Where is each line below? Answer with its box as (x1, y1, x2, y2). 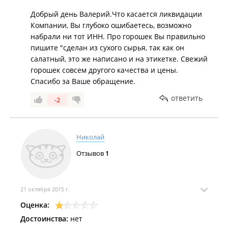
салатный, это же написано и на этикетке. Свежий (31, 54, 208, 64)
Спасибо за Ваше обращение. (31, 76, 135, 86)
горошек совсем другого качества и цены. (31, 65, 178, 75)
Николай (76, 132, 104, 141)
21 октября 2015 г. (20, 185, 70, 193)
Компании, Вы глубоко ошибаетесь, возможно (31, 20, 191, 30)
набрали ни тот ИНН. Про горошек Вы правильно (31, 32, 205, 41)
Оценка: (20, 200, 49, 210)
